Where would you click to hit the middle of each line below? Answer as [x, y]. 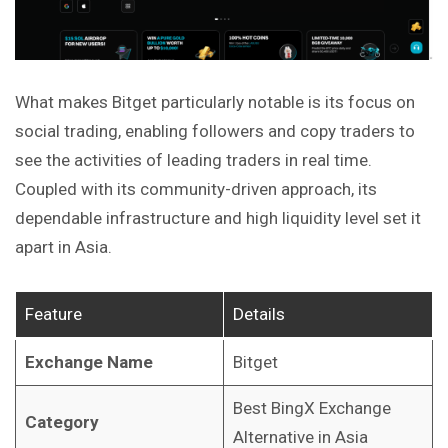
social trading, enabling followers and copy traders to [215, 131]
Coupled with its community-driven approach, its [196, 189]
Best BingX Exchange [311, 407]
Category [61, 421]
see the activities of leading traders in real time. [193, 160]
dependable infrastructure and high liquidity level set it [218, 218]
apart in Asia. [63, 247]
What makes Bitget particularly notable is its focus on [215, 102]
